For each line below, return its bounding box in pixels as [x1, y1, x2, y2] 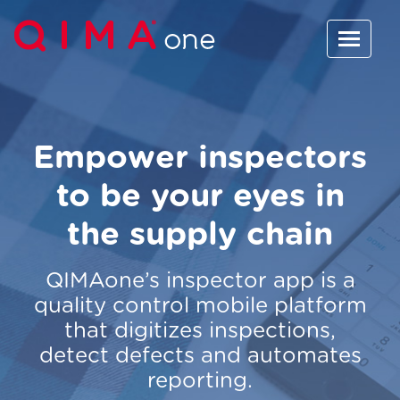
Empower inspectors [33, 141, 367, 174]
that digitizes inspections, [64, 320, 336, 342]
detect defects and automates [38, 345, 362, 367]
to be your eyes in [55, 179, 345, 212]
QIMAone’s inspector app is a [45, 270, 355, 292]
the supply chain [67, 218, 333, 251]
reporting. [147, 370, 253, 392]
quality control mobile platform [33, 295, 367, 317]
